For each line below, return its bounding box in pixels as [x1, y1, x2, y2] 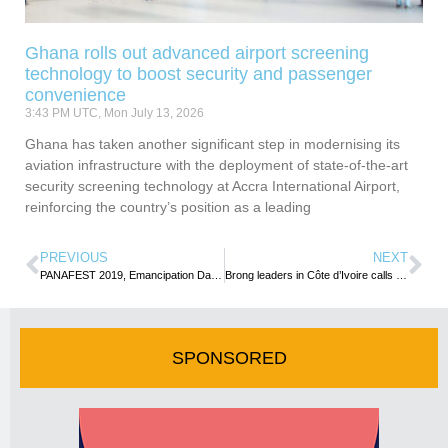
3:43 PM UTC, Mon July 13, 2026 [25, 106, 204, 121]
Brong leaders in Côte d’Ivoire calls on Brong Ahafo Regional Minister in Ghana [395, 269, 407, 282]
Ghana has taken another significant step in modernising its [25, 136, 400, 153]
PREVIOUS [40, 250, 108, 266]
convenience [25, 85, 126, 106]
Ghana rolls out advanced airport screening [25, 43, 369, 64]
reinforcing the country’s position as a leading [25, 199, 311, 216]
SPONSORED [171, 347, 287, 368]
